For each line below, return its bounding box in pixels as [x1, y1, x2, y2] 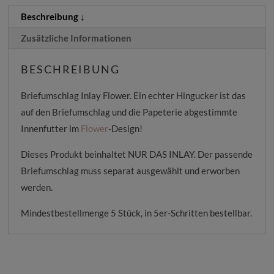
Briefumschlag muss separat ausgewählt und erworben [21, 165, 240, 177]
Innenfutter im [21, 123, 81, 135]
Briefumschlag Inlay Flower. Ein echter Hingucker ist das [21, 90, 246, 102]
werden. [21, 182, 53, 193]
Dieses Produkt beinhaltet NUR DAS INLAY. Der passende [21, 149, 253, 160]
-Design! [108, 123, 143, 135]
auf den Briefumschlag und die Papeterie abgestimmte [21, 106, 238, 118]
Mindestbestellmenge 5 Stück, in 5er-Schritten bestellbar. [21, 207, 253, 219]
